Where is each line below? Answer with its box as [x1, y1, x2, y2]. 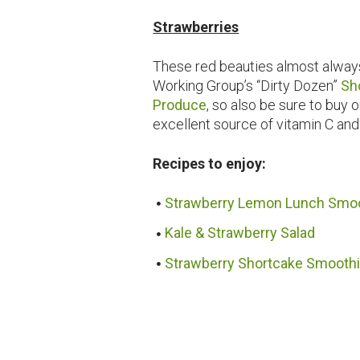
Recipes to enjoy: [153, 155, 267, 173]
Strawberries [153, 18, 239, 36]
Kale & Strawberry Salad [165, 224, 316, 242]
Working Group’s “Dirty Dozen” [153, 77, 342, 95]
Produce [153, 96, 207, 114]
